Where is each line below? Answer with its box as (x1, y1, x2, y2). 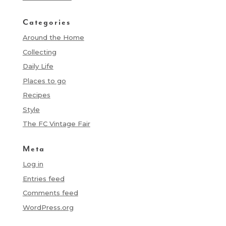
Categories (22, 17, 71, 28)
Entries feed (22, 174, 65, 183)
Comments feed (22, 189, 78, 197)
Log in (22, 160, 43, 168)
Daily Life (22, 62, 53, 71)
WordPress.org (22, 203, 74, 211)
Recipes (22, 91, 50, 99)
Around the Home (22, 33, 84, 42)
